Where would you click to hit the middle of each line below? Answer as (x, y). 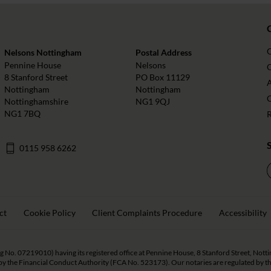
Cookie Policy (49, 213)
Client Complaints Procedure (147, 213)
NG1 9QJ (152, 102)
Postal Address (163, 53)
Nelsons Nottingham (43, 53)
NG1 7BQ (22, 114)
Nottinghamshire (36, 102)
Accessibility (243, 213)
